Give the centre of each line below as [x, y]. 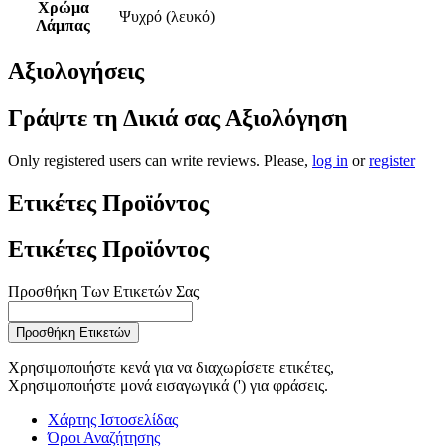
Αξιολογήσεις [76, 70]
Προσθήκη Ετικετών [73, 333]
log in [330, 160]
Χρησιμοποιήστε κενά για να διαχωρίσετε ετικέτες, [171, 368]
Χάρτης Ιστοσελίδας [113, 420]
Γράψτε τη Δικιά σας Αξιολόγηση [178, 117]
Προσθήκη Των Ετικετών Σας [103, 292]
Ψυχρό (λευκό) [167, 16]
